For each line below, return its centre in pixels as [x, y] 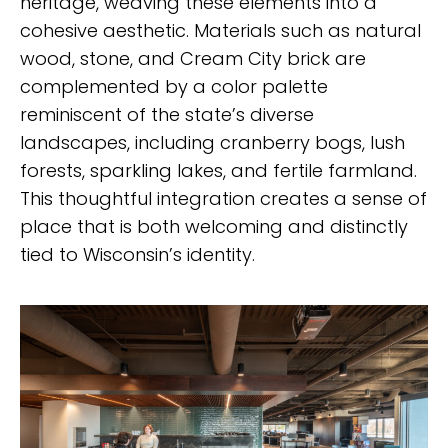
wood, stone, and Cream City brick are [193, 58]
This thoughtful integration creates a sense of [223, 198]
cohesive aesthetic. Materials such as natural [220, 30]
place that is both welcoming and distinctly [214, 226]
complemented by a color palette [174, 86]
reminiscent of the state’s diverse [167, 114]
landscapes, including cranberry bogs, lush [212, 142]
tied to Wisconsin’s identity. [137, 254]
